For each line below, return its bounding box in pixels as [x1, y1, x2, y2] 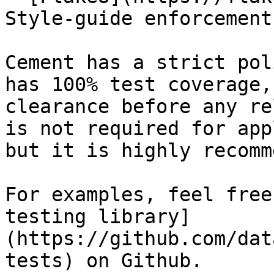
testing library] [5, 206, 191, 228]
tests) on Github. [5, 250, 202, 272]
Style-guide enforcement [5, 7, 272, 29]
